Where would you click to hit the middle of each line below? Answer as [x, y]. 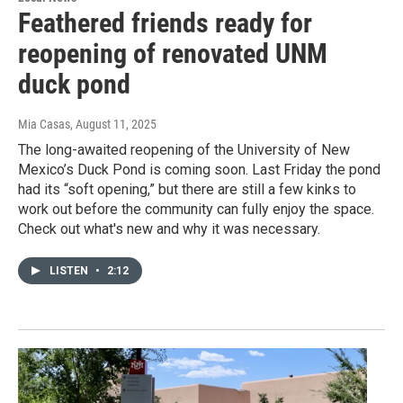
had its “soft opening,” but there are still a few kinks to [187, 190]
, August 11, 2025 [113, 125]
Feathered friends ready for [165, 23]
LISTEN [70, 271]
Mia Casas [44, 125]
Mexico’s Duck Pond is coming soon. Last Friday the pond [199, 170]
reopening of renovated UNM [173, 54]
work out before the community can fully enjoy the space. [196, 210]
